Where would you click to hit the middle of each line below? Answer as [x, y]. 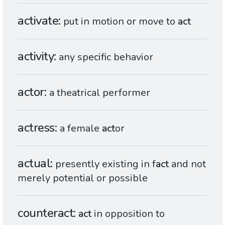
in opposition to [128, 214]
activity [36, 56]
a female [81, 128]
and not [188, 164]
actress [36, 128]
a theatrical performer [99, 93]
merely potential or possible [83, 178]
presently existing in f [106, 164]
